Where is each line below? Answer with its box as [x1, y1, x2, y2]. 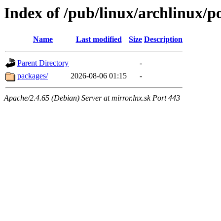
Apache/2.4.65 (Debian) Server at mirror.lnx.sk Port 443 [4, 94, 180, 103]
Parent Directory [17, 59, 69, 68]
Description [144, 35, 183, 44]
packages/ [17, 72, 48, 80]
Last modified [75, 35, 122, 44]
